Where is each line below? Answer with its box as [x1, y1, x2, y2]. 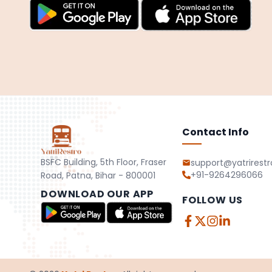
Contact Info [182, 125, 250, 139]
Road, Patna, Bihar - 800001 [41, 169, 156, 182]
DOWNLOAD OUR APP [41, 187, 154, 201]
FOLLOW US [182, 193, 243, 207]
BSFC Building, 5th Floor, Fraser [41, 156, 167, 168]
